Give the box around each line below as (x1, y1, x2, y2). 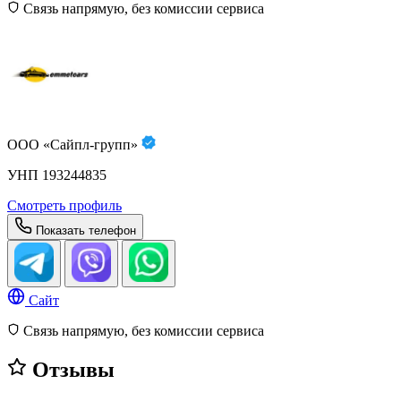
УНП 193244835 (7, 166, 107, 183)
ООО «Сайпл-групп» (7, 136, 141, 152)
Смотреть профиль (7, 197, 122, 213)
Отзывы (27, 357, 115, 381)
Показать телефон (36, 223, 136, 237)
